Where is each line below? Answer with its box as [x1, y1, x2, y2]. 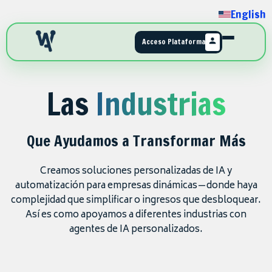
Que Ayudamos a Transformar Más [26, 130, 246, 151]
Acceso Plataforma [142, 36, 205, 47]
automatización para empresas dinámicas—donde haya [15, 178, 257, 194]
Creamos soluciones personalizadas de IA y [40, 163, 232, 180]
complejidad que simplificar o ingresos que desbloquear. [11, 192, 261, 209]
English [231, 6, 266, 22]
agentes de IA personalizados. [69, 222, 203, 238]
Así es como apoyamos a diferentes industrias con [25, 207, 246, 223]
